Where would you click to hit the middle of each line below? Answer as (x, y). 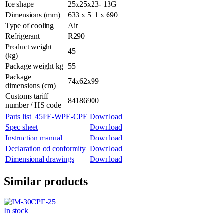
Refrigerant (23, 36)
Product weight (29, 47)
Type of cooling (30, 26)
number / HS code (33, 105)
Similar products (46, 181)
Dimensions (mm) (33, 15)
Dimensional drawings (40, 159)
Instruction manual (34, 138)
